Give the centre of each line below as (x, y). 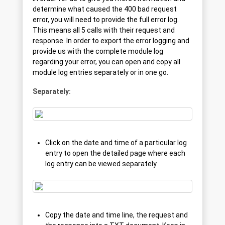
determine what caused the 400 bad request (105, 9)
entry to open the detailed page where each (115, 153)
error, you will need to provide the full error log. (106, 20)
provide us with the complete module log (98, 51)
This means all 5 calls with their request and (104, 30)
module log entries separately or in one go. (100, 73)
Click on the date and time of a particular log (116, 143)
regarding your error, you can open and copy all (106, 62)
